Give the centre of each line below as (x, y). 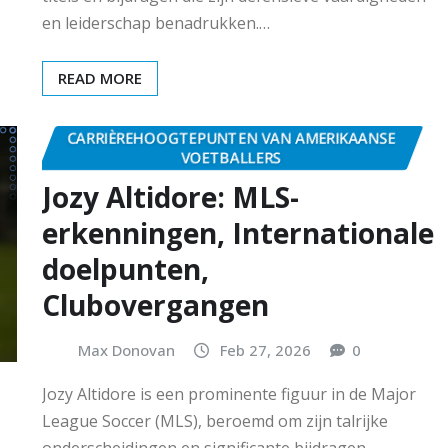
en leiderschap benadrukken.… (156, 22)
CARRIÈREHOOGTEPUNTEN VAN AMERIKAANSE (231, 137)
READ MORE (100, 77)
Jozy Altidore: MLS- (170, 197)
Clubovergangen (155, 305)
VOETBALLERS (231, 156)
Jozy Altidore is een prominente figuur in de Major (229, 393)
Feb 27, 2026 (265, 350)
